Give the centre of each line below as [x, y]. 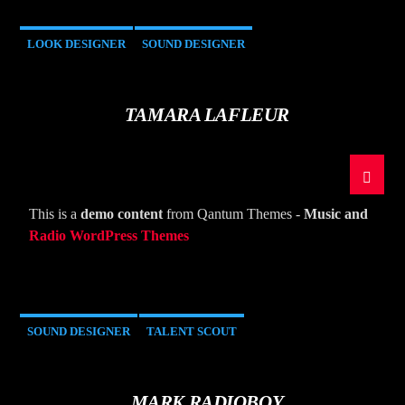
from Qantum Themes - [234, 214]
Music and [336, 214]
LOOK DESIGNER [77, 44]
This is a [55, 214]
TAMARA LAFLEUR [207, 115]
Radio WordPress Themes [109, 236]
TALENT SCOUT [192, 332]
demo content [122, 214]
